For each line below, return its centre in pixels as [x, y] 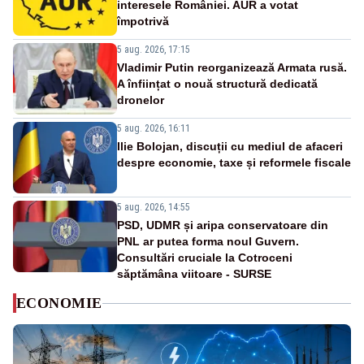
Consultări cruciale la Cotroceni [205, 258]
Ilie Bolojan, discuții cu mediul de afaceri [230, 147]
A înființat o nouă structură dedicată [217, 84]
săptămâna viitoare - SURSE [194, 274]
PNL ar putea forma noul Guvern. [208, 242]
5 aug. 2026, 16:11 [154, 129]
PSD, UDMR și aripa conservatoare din [223, 225]
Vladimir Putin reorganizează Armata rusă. [232, 68]
